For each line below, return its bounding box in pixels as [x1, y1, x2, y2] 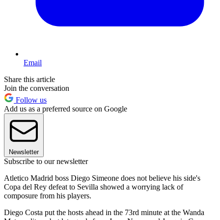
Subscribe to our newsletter [4, 157, 88, 166]
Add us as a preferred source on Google [4, 105, 127, 113]
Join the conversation [4, 84, 69, 93]
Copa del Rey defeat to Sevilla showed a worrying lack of [4, 183, 183, 192]
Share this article [4, 75, 55, 84]
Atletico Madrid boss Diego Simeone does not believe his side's [4, 174, 200, 183]
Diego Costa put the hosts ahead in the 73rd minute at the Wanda [4, 208, 204, 217]
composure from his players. [4, 192, 91, 200]
